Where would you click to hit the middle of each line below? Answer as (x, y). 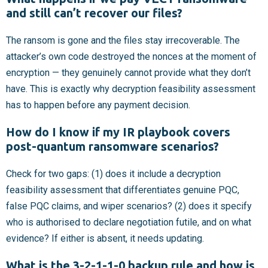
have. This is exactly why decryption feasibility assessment (131, 89)
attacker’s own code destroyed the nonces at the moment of (131, 57)
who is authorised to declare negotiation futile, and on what (129, 223)
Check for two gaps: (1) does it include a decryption (113, 174)
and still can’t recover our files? (94, 13)
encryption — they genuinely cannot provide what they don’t (128, 73)
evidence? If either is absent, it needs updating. (105, 239)
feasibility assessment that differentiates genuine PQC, (123, 190)
